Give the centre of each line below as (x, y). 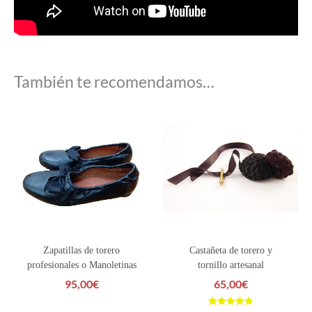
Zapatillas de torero (81, 250)
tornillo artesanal (231, 265)
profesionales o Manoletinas (81, 265)
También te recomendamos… (114, 82)
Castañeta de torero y (231, 250)
